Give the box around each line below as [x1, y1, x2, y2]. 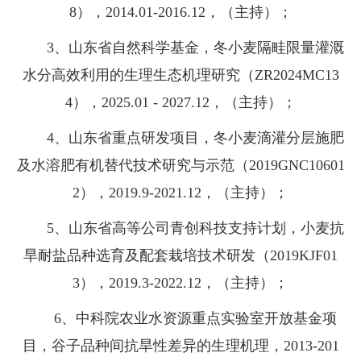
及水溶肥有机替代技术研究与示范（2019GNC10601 [16, 157, 345, 174]
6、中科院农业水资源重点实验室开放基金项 [24, 310, 337, 327]
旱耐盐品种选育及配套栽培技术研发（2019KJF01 [23, 247, 338, 264]
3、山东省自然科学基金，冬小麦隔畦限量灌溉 [17, 39, 344, 56]
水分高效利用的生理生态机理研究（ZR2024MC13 [22, 67, 339, 84]
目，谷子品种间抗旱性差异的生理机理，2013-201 [22, 338, 339, 355]
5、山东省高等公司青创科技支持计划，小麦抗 [17, 220, 344, 237]
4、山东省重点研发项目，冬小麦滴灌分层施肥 [17, 130, 344, 147]
